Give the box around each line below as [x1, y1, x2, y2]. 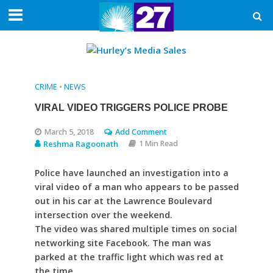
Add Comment [115, 127, 167, 138]
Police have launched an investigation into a [34, 167, 229, 179]
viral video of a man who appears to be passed [34, 181, 239, 193]
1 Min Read [138, 138, 178, 149]
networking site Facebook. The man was [34, 237, 211, 249]
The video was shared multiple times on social [34, 223, 237, 235]
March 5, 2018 [44, 127, 94, 138]
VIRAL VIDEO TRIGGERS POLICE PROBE [34, 102, 228, 113]
